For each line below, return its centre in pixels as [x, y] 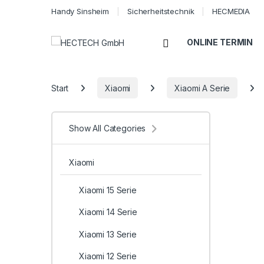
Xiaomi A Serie [202, 88]
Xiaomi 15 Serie [108, 190]
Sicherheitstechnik [161, 11]
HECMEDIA [231, 11]
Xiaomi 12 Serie [108, 256]
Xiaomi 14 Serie [108, 212]
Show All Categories [108, 128]
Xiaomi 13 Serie [108, 234]
